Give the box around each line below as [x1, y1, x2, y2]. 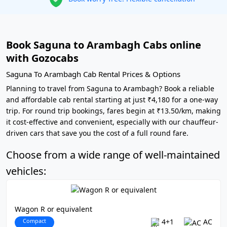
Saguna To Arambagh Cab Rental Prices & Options [6, 69, 180, 79]
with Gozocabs [6, 51, 79, 65]
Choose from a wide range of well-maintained [6, 148, 220, 162]
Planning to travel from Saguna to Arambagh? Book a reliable [6, 84, 214, 93]
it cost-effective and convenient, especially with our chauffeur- [6, 117, 218, 127]
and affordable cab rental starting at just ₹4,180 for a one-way [6, 95, 218, 104]
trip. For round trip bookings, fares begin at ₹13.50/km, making [6, 106, 221, 116]
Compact [23, 217, 46, 225]
